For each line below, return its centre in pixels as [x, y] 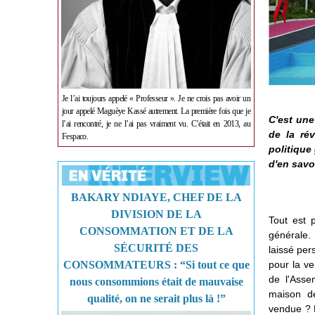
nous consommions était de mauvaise [156, 282]
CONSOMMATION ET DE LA [156, 231]
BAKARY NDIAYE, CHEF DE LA [156, 197]
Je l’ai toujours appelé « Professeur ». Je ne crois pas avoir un [156, 98]
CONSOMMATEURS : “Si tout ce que [156, 265]
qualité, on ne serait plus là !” [156, 298]
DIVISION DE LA [156, 214]
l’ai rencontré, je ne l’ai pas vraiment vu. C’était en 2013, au [156, 124]
